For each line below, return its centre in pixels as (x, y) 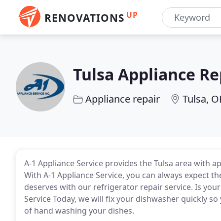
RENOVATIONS (84, 18)
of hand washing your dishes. (79, 211)
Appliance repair (123, 99)
